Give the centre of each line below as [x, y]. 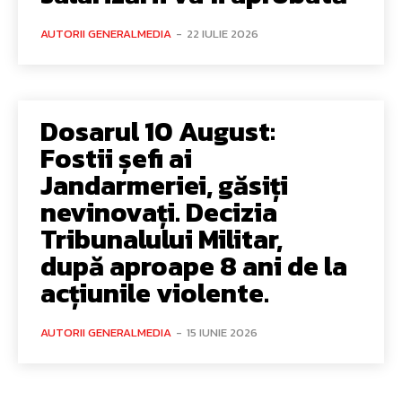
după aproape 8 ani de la [194, 266]
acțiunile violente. [155, 293]
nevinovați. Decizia [159, 212]
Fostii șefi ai [116, 158]
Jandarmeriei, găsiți [164, 185]
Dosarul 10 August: [158, 131]
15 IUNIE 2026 [222, 332]
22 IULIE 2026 [223, 33]
